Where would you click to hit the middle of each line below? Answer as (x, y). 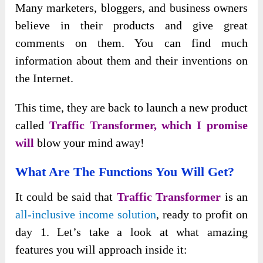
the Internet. (45, 78)
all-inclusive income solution (86, 214)
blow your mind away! (90, 142)
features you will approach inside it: (102, 249)
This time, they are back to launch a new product (131, 107)
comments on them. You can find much (131, 43)
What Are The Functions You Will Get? (125, 171)
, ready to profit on (202, 214)
